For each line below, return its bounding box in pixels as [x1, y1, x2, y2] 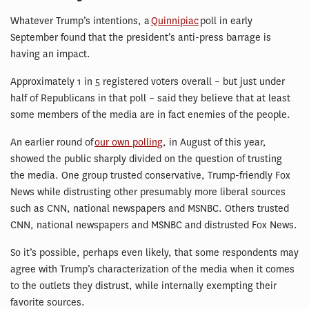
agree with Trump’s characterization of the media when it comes [10, 262, 295, 276]
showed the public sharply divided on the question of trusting [10, 152, 282, 166]
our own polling [94, 135, 163, 149]
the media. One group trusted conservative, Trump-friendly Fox [10, 168, 290, 182]
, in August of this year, [163, 135, 266, 149]
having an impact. [10, 47, 90, 61]
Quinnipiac [151, 14, 199, 28]
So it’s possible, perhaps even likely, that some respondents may [10, 246, 299, 259]
